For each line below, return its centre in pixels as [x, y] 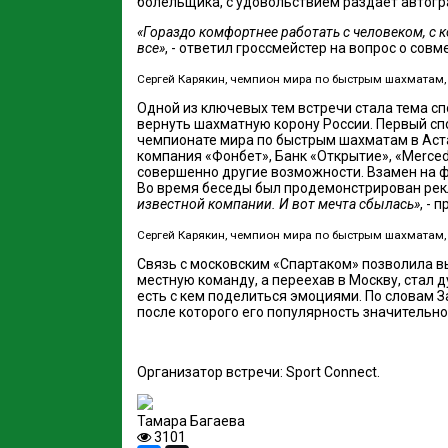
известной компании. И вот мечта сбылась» [278, 203]
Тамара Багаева [191, 420]
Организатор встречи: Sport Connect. [258, 371]
